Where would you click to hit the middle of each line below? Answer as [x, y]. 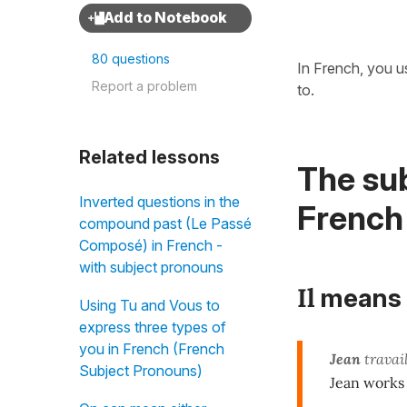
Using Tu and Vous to [149, 305]
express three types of [153, 327]
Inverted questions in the [159, 202]
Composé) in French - [151, 245]
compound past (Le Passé [165, 223]
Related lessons [149, 157]
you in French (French [152, 349]
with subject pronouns [151, 267]
